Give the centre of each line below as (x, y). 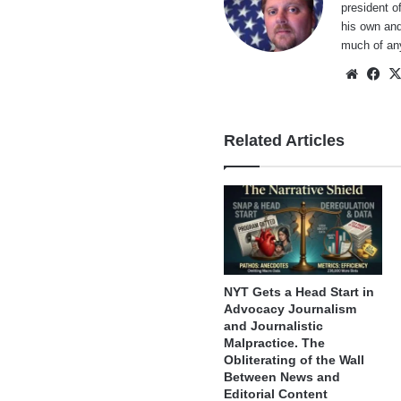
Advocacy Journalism (290, 309)
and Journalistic (274, 326)
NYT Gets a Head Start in (299, 292)
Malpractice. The (275, 343)
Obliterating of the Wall (294, 360)
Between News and (282, 377)
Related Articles (285, 141)
